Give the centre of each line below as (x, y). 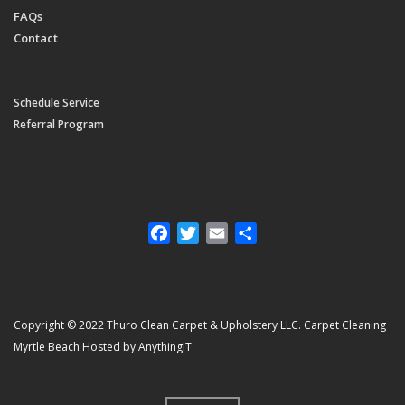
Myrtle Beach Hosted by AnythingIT (103, 347)
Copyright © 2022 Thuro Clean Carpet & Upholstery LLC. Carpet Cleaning (200, 325)
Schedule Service (57, 103)
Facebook (202, 234)
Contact (36, 38)
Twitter (224, 234)
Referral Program (59, 125)
